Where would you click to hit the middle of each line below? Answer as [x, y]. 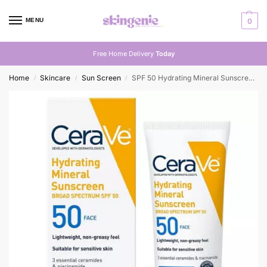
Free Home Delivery [124, 54]
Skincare [55, 78]
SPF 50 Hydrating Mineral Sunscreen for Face [190, 78]
